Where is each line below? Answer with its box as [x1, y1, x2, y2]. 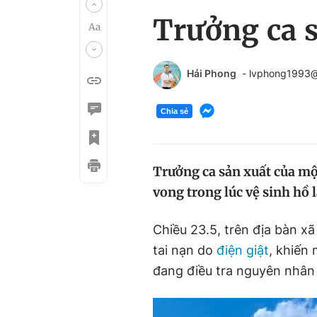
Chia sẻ [161, 106, 188, 115]
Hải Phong [187, 67, 236, 79]
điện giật [217, 243, 269, 258]
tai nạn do [153, 243, 217, 258]
